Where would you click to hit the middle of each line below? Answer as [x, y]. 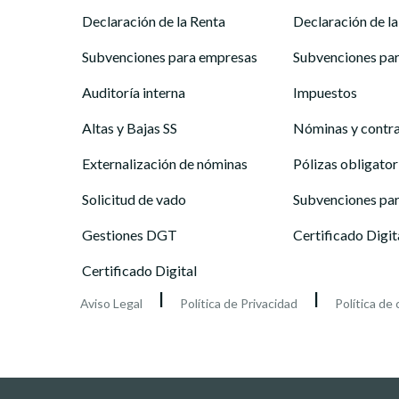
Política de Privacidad [239, 303]
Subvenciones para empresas [170, 57]
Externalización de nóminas [165, 163]
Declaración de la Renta [154, 21]
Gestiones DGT [130, 235]
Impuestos [325, 92]
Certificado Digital [139, 270]
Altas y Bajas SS [130, 128]
